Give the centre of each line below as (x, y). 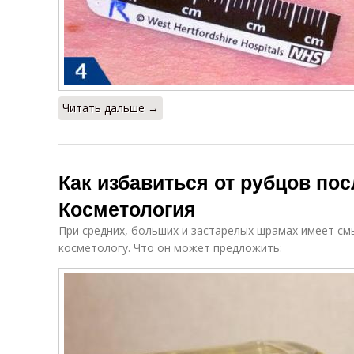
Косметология (127, 209)
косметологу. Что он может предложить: (170, 248)
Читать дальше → (111, 108)
